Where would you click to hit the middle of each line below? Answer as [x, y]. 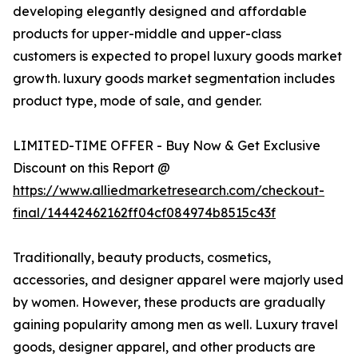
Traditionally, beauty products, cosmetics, [142, 258]
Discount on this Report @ [91, 168]
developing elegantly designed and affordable [160, 12]
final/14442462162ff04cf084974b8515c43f [144, 213]
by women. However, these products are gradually [169, 302]
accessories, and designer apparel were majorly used [178, 280]
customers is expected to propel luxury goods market [177, 56]
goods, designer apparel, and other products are [164, 347]
